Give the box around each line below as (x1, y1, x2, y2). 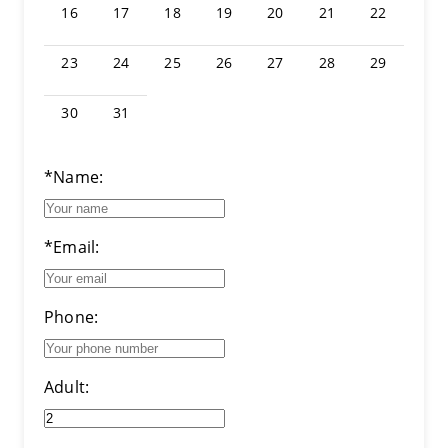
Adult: (44, 376, 90, 398)
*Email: (44, 236, 100, 258)
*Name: (44, 166, 104, 188)
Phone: (44, 306, 99, 328)
